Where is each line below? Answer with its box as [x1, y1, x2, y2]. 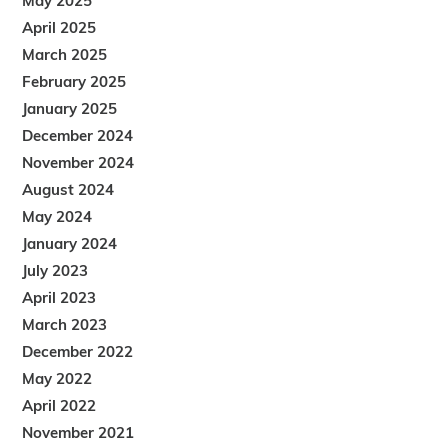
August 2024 [22, 180, 115, 199]
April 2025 [22, 18, 97, 37]
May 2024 [22, 207, 93, 226]
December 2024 [22, 126, 134, 145]
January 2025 [22, 99, 118, 118]
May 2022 [22, 369, 93, 388]
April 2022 [22, 396, 97, 415]
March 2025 [22, 45, 108, 64]
